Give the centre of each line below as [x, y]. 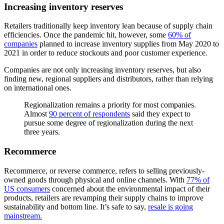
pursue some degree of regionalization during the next [108, 123]
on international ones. [39, 88]
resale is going [170, 206]
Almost [36, 114]
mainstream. [23, 215]
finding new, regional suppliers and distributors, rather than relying [108, 79]
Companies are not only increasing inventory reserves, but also [102, 70]
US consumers [27, 188]
